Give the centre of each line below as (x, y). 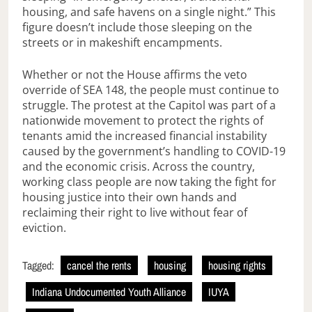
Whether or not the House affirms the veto (135, 75)
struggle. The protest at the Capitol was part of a (149, 106)
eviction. (44, 228)
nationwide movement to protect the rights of (143, 121)
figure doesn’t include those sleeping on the (137, 28)
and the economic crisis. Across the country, (139, 167)
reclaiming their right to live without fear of (135, 213)
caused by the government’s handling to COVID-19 (154, 151)
